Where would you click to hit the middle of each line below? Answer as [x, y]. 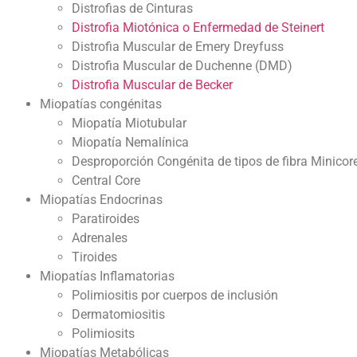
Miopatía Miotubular [129, 124]
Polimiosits [103, 334]
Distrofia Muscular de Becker [152, 85]
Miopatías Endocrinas [101, 200]
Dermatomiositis [118, 315]
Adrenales [100, 238]
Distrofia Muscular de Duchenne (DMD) [182, 66]
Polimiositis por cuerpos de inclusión [175, 296]
